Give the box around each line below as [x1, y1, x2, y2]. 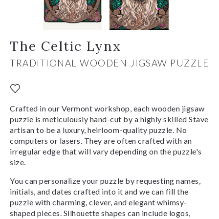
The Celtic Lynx [10, 37, 121, 54]
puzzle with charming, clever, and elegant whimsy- [10, 197, 187, 207]
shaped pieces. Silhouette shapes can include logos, [10, 208, 191, 218]
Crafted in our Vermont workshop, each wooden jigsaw [10, 103, 205, 113]
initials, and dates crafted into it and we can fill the [10, 186, 189, 196]
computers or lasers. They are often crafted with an [10, 135, 192, 145]
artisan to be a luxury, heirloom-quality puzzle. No [10, 125, 187, 134]
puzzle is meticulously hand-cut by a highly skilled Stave [10, 114, 209, 124]
